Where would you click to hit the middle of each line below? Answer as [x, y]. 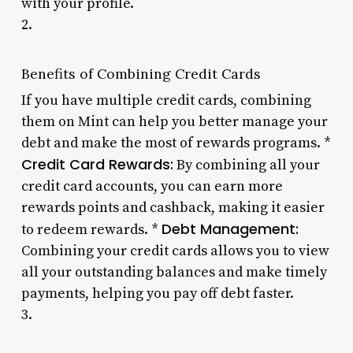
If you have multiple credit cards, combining [166, 100]
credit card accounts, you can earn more [152, 186]
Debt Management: [230, 229]
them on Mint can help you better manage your [174, 121]
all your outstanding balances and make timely [174, 272]
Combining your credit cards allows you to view [175, 251]
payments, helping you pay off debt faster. [157, 293]
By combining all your [246, 165]
